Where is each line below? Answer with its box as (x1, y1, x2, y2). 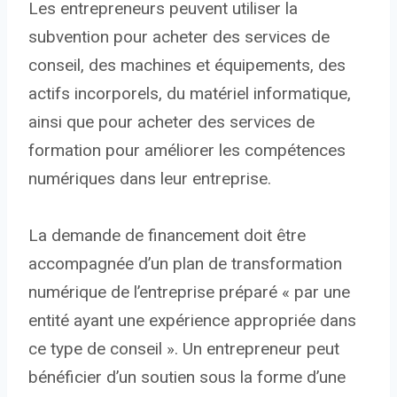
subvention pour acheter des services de (28, 26, 330, 47)
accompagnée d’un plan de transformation (28, 253, 342, 274)
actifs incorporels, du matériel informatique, (28, 82, 351, 104)
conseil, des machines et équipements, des (28, 54, 346, 75)
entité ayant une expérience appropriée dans (28, 309, 356, 331)
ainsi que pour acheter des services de (28, 111, 315, 132)
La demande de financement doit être (28, 224, 306, 245)
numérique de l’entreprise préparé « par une (28, 281, 350, 302)
